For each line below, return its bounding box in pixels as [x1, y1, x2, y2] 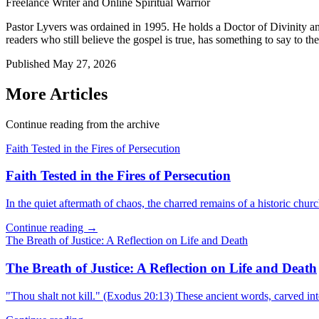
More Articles [6, 84, 108, 103]
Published [6, 57, 53, 70]
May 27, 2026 [53, 57, 116, 70]
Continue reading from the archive [6, 117, 159, 130]
